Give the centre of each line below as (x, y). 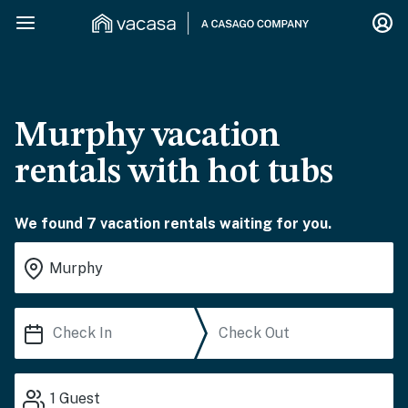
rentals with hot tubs (174, 173)
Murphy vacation (148, 137)
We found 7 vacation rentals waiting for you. (173, 224)
